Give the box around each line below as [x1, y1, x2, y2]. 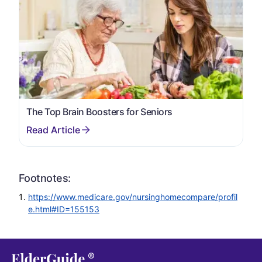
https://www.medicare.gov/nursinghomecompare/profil [28, 192, 237, 202]
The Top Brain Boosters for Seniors [26, 106, 173, 118]
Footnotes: [19, 172, 71, 185]
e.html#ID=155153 [28, 204, 99, 215]
